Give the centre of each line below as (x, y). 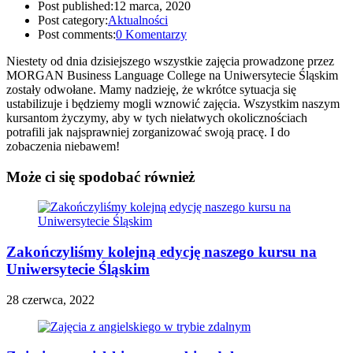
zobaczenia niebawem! (63, 146)
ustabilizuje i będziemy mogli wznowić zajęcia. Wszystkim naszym (173, 103)
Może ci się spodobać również (100, 176)
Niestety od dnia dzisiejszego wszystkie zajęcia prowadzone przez (170, 61)
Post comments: (77, 34)
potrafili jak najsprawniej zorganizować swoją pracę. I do (148, 132)
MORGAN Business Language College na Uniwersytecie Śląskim (172, 75)
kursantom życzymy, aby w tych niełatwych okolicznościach (157, 117)
